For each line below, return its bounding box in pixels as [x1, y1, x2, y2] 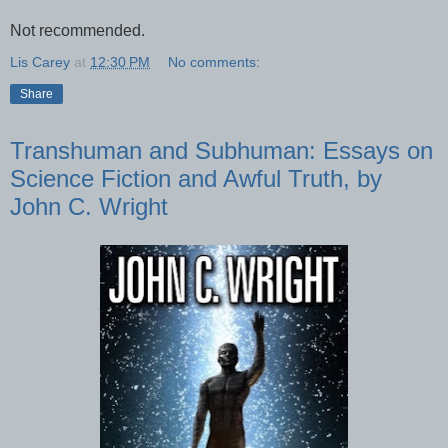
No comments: [168, 54, 261, 70]
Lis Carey [10, 54, 70, 70]
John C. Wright [10, 193, 168, 220]
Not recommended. [10, 22, 145, 39]
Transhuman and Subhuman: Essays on [10, 137, 433, 164]
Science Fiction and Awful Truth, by [10, 165, 382, 192]
